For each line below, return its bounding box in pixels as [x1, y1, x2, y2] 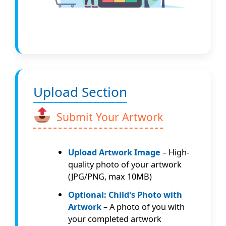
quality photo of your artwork [68, 158, 182, 170]
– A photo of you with [101, 200, 185, 212]
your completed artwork [68, 212, 162, 224]
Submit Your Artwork [53, 109, 163, 125]
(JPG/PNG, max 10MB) [68, 170, 152, 182]
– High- [160, 146, 190, 158]
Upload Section [33, 83, 127, 101]
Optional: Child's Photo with [68, 188, 183, 200]
